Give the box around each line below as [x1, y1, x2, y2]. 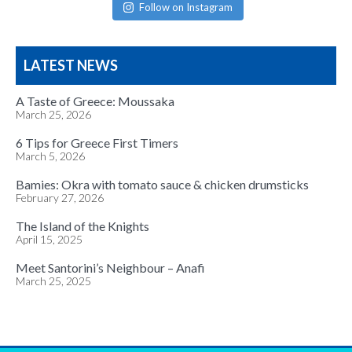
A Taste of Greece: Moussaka [16, 93, 174, 108]
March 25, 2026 [16, 107, 91, 121]
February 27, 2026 [16, 190, 104, 204]
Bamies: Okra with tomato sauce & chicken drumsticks [16, 176, 311, 192]
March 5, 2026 [16, 148, 85, 163]
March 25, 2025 [16, 273, 91, 288]
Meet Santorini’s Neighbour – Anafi [16, 259, 205, 275]
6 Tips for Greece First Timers [16, 134, 178, 150]
